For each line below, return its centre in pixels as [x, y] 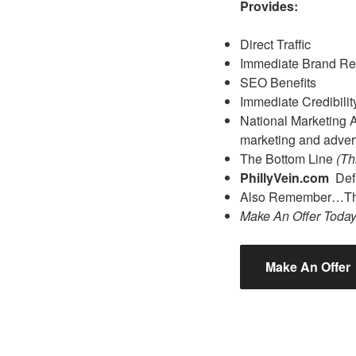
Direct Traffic [275, 44]
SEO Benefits [278, 82]
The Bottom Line [288, 159]
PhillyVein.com [286, 178]
